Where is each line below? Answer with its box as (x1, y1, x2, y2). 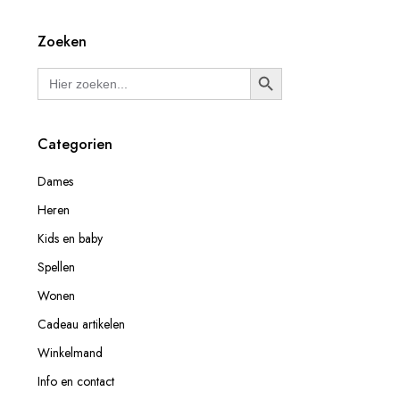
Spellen (37, 258, 75, 276)
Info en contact (37, 372, 114, 390)
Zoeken (37, 31, 87, 52)
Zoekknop (264, 72, 327, 93)
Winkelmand (37, 344, 103, 362)
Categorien (37, 134, 112, 154)
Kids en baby (37, 229, 103, 247)
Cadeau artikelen (37, 315, 125, 333)
